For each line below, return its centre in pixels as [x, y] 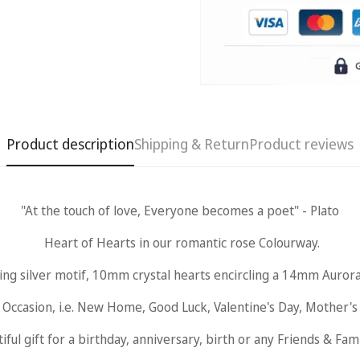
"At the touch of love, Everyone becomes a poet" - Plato [180, 211]
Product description [70, 144]
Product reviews [301, 144]
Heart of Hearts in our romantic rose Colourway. [180, 243]
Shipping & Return [192, 144]
